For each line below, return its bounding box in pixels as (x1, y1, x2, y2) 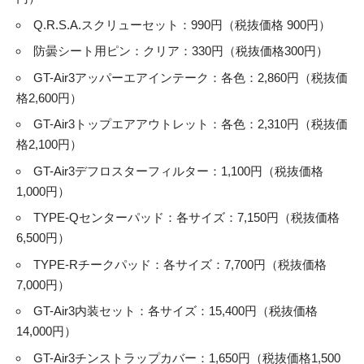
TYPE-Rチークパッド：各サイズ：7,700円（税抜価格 (33, 257, 327, 271)
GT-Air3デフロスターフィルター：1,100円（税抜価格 (33, 163, 323, 178)
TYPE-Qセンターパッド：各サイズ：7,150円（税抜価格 (33, 210, 340, 225)
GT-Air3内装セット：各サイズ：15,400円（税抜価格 (33, 304, 318, 318)
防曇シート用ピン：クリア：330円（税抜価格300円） (33, 44, 328, 58)
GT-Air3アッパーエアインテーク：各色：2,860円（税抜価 (33, 70, 348, 84)
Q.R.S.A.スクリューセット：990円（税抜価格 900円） (33, 17, 331, 32)
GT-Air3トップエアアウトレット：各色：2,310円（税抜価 (33, 117, 348, 132)
